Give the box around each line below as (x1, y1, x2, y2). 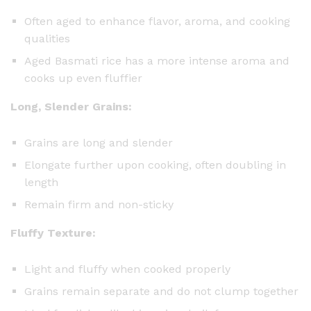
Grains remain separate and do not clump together (24, 285, 299, 299)
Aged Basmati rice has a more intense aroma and (24, 53, 289, 67)
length (24, 175, 58, 189)
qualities (24, 31, 70, 45)
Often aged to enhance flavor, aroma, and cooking (24, 14, 290, 28)
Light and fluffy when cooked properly (24, 262, 230, 276)
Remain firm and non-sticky (24, 197, 174, 211)
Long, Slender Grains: (10, 99, 132, 113)
